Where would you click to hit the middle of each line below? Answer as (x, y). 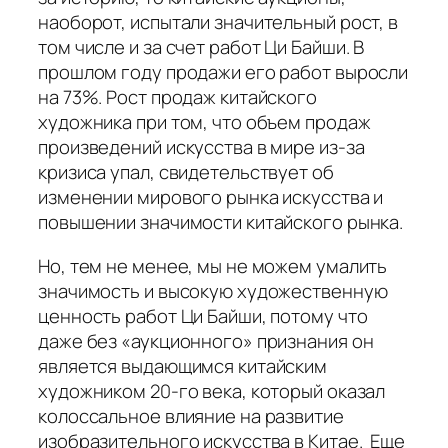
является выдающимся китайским (183, 365)
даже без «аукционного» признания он (206, 340)
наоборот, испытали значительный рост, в (218, 22)
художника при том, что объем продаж (204, 122)
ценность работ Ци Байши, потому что (203, 315)
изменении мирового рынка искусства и (211, 197)
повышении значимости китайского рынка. (221, 222)
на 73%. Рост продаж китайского (177, 97)
